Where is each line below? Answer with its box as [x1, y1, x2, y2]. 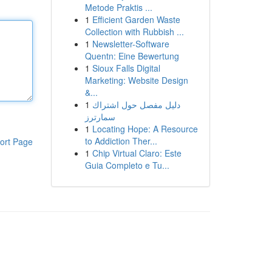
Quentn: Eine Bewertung [84, 50, 179, 62]
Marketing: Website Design [84, 74, 188, 86]
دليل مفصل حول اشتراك [92, 98, 180, 110]
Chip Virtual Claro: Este [92, 147, 182, 159]
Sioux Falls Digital [92, 62, 160, 74]
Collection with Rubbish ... [84, 25, 184, 38]
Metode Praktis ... [84, 1, 152, 13]
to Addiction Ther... [84, 135, 157, 147]
